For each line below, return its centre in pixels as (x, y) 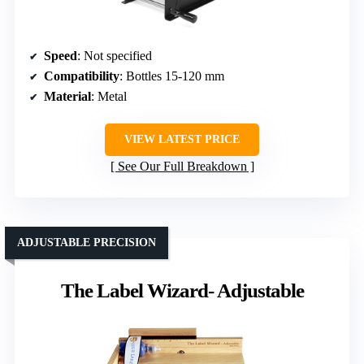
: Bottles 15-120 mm (172, 76)
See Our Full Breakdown (182, 167)
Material (67, 97)
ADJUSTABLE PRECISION (87, 243)
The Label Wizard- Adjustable (182, 291)
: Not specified (115, 56)
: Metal (109, 97)
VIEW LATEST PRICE (182, 140)
